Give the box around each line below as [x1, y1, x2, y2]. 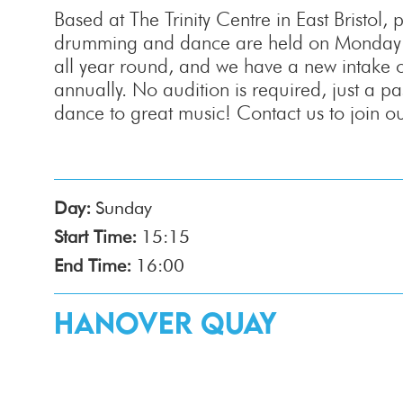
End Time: [54, 255, 131, 276]
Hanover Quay [54, 305, 277, 340]
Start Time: [54, 226, 137, 247]
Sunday [95, 197, 152, 219]
